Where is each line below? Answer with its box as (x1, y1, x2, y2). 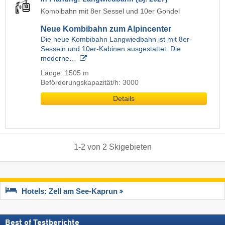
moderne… (41, 54, 76, 62)
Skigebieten (108, 142, 152, 151)
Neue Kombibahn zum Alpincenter (41, 24, 171, 33)
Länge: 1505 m (41, 69, 89, 77)
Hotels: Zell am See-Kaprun (22, 187, 118, 196)
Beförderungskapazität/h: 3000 (41, 78, 139, 86)
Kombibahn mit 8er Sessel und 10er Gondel (41, 7, 180, 15)
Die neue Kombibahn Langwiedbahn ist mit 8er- (41, 35, 192, 43)
